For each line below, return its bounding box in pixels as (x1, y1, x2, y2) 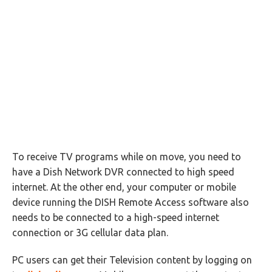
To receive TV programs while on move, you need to (12, 151, 241, 162)
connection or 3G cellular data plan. (12, 227, 168, 238)
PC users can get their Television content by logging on (12, 254, 252, 265)
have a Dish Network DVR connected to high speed (12, 166, 234, 177)
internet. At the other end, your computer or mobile (12, 182, 236, 192)
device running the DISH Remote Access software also (12, 197, 249, 208)
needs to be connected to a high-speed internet (12, 212, 219, 223)
